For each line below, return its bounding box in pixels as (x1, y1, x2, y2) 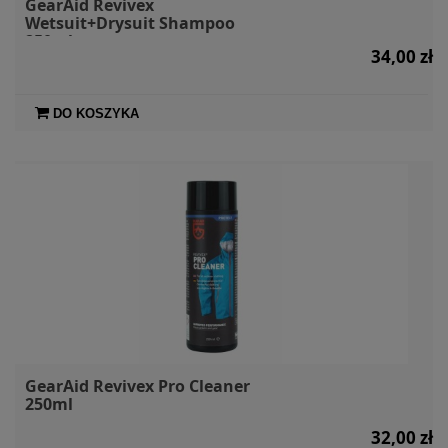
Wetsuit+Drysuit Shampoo (25, 11, 235, 34)
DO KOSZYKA (53, 105, 139, 121)
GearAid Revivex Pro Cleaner (25, 374, 250, 397)
